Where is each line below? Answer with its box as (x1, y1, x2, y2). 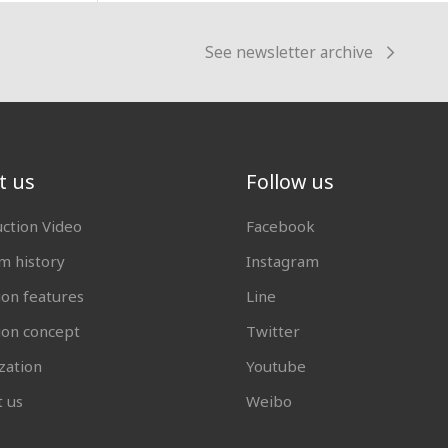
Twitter (245, 321, 300, 342)
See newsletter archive (204, 41, 373, 63)
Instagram (245, 250, 319, 271)
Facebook (245, 215, 315, 236)
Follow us (245, 168, 334, 196)
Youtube (245, 356, 306, 377)
